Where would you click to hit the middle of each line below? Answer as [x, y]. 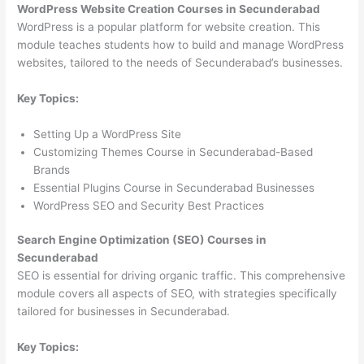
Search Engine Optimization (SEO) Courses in [142, 240]
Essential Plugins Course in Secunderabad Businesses [174, 187]
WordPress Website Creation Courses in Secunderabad [169, 9]
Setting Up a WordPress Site [108, 134]
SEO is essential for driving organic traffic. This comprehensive [182, 276]
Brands [52, 169]
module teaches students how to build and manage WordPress [181, 45]
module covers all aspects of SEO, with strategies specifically [178, 294]
